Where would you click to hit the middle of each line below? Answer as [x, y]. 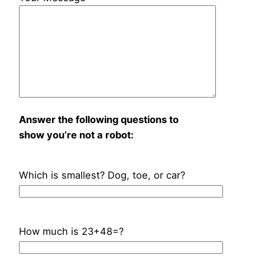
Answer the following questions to [99, 119]
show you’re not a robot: [76, 135]
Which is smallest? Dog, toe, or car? [102, 175]
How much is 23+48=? [71, 231]
